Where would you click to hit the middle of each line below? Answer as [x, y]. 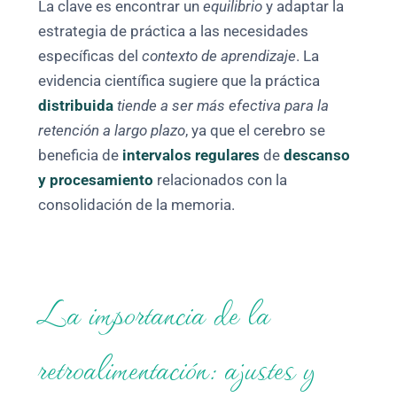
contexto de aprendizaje [219, 57]
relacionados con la [221, 181]
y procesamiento [96, 181]
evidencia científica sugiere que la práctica [179, 82]
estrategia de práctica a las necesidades [174, 32]
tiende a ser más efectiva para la [223, 106]
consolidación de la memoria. [137, 206]
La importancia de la [155, 311]
